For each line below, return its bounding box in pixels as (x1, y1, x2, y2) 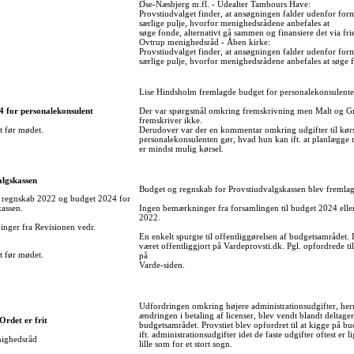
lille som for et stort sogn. (139, 339, 232, 349)
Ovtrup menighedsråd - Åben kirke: (139, 37, 270, 47)
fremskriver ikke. (139, 115, 202, 126)
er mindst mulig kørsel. (139, 144, 224, 154)
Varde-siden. (139, 260, 185, 270)
